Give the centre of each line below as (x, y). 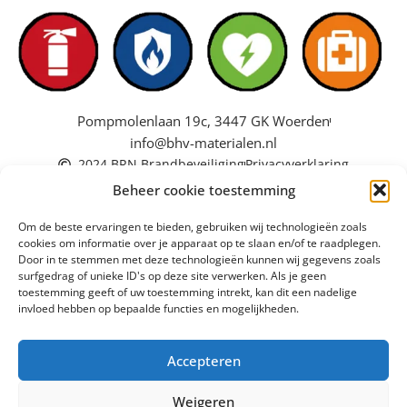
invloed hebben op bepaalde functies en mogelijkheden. (159, 308)
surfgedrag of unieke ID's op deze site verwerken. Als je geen (172, 276)
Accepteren (203, 360)
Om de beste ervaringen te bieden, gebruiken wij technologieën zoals (193, 227)
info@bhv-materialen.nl (203, 142)
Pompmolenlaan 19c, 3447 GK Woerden (203, 120)
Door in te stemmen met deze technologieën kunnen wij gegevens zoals (199, 259)
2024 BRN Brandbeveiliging (162, 164)
